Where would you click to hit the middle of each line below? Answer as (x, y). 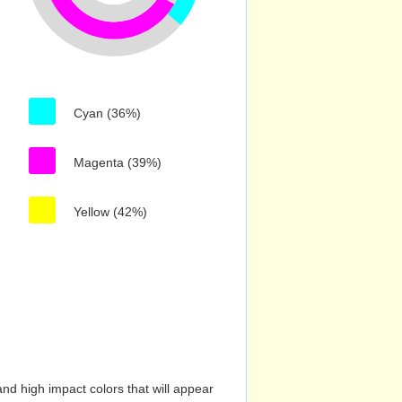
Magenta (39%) (118, 162)
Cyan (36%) (107, 113)
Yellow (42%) (110, 212)
